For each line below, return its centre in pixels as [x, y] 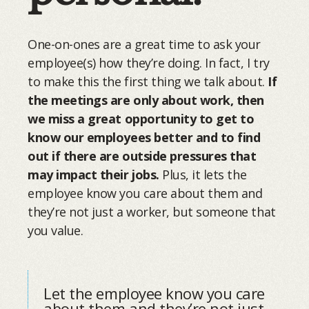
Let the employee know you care [154, 293]
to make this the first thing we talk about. [148, 82]
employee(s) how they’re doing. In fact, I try [149, 63]
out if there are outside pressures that [142, 156]
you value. [56, 231]
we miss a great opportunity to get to [141, 119]
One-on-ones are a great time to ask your [144, 44]
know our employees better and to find [144, 138]
